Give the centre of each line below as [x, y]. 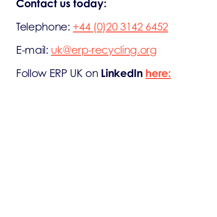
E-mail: [34, 50]
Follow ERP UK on [57, 73]
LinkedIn [122, 73]
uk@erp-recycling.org [104, 50]
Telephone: [45, 27]
